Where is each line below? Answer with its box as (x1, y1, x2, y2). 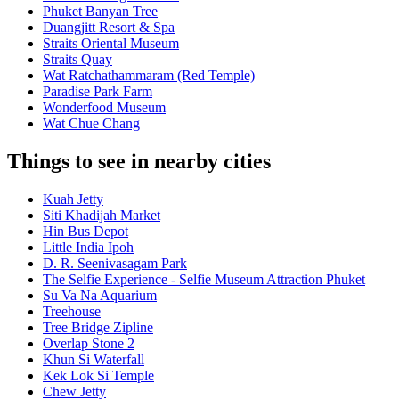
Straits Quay (43, 52, 112, 68)
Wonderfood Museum (43, 100, 166, 116)
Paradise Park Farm (43, 84, 152, 100)
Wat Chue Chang (43, 116, 140, 132)
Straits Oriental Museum (43, 36, 179, 52)
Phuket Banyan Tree (43, 4, 158, 20)
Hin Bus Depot (43, 224, 128, 240)
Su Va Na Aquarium (43, 288, 157, 304)
